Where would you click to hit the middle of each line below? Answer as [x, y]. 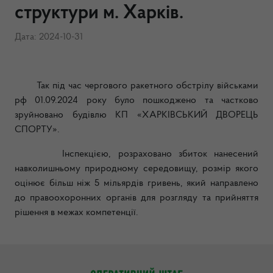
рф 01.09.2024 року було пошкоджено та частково [136, 101]
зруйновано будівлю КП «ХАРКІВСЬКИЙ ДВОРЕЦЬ [136, 115]
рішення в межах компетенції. [76, 213]
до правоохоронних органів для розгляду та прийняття [136, 198]
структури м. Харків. [99, 13]
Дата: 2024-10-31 [49, 37]
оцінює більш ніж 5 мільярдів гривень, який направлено [136, 183]
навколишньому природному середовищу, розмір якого [136, 169]
